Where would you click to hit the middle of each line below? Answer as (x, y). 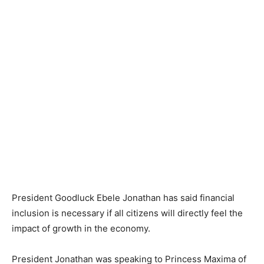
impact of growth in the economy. (81, 228)
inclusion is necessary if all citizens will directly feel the (127, 213)
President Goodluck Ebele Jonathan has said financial (123, 197)
